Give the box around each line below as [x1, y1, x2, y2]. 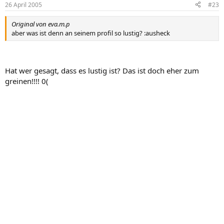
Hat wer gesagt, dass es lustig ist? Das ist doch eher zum [5, 65, 199, 75]
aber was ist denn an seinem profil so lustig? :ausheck [11, 28, 170, 37]
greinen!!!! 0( [5, 76, 48, 86]
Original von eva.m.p [11, 19, 70, 28]
